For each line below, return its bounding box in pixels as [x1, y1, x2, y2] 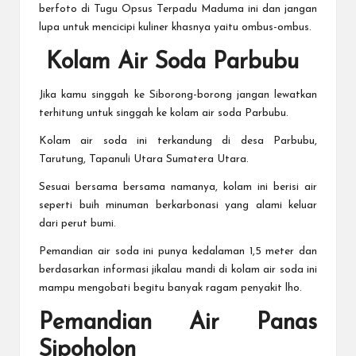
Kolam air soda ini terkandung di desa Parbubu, [39, 136, 317, 147]
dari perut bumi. [39, 219, 116, 230]
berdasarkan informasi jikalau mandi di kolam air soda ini [39, 265, 317, 276]
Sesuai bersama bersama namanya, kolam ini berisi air [39, 182, 317, 193]
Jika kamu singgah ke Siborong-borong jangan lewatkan [39, 90, 317, 101]
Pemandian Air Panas [39, 311, 317, 335]
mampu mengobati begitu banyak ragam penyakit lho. [39, 283, 302, 294]
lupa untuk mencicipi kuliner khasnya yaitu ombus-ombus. [39, 22, 311, 33]
